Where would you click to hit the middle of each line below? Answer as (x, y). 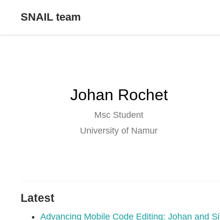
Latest (38, 198)
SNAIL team (51, 17)
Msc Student (119, 115)
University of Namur (119, 131)
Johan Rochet (119, 95)
